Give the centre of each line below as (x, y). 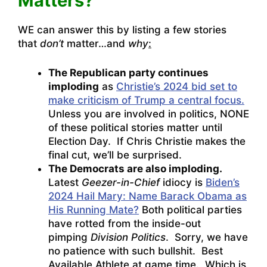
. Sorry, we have (207, 237)
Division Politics (128, 237)
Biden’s (223, 182)
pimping (69, 237)
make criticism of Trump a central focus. (146, 100)
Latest (65, 182)
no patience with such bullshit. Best (136, 251)
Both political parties (190, 209)
